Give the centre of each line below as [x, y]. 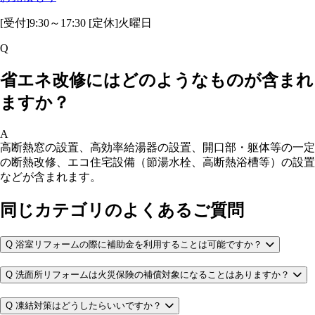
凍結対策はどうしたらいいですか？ [89, 305]
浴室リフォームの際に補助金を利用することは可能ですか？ [139, 244]
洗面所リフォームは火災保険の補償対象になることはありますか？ [153, 275]
